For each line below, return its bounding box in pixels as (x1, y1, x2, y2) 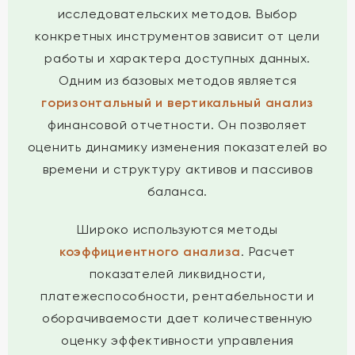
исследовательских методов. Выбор (57, 6, 298, 21)
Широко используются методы (77, 222, 278, 237)
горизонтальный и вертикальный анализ (41, 95, 314, 110)
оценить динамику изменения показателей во (27, 139, 328, 155)
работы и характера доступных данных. (44, 51, 311, 66)
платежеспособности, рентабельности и (40, 288, 315, 303)
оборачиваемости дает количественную (41, 311, 314, 326)
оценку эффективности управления (60, 333, 295, 348)
